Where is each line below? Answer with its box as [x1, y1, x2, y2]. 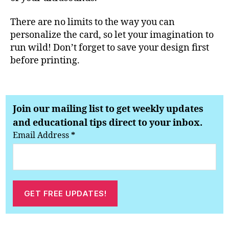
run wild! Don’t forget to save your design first [10, 42, 209, 54]
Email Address [13, 130, 72, 141]
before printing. [10, 55, 80, 67]
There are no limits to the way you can [10, 16, 175, 29]
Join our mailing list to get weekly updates [13, 103, 204, 116]
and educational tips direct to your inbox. [13, 117, 203, 129]
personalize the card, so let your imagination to [10, 29, 214, 41]
